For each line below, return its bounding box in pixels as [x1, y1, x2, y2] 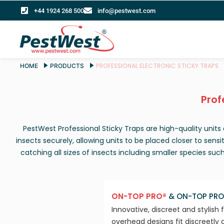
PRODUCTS [50, 61, 84, 69]
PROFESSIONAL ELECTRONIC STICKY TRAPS [96, 61, 218, 70]
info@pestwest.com [97, 6, 155, 14]
